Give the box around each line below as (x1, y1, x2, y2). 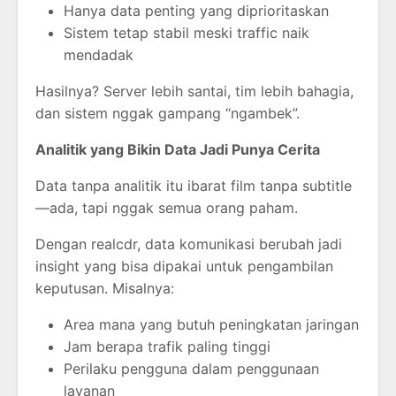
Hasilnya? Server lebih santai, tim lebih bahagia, (35, 82, 354, 101)
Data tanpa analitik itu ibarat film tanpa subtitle (35, 177, 352, 195)
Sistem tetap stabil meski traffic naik (64, 24, 309, 42)
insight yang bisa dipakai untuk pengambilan (35, 257, 333, 276)
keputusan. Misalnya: (35, 279, 174, 298)
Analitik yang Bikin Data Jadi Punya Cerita (35, 141, 320, 159)
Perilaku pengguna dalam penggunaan (64, 360, 319, 378)
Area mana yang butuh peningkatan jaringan (64, 316, 359, 334)
